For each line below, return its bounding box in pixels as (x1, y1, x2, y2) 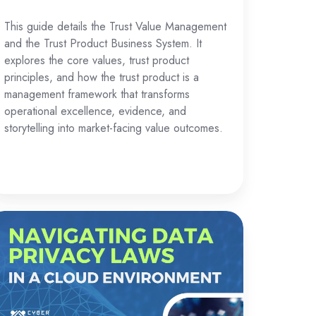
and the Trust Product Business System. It (4, 35, 202, 51)
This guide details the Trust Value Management (4, 18, 226, 35)
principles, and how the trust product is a (4, 68, 199, 85)
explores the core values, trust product (4, 51, 189, 68)
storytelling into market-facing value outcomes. (4, 119, 223, 136)
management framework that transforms (4, 85, 190, 102)
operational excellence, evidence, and (4, 102, 186, 119)
